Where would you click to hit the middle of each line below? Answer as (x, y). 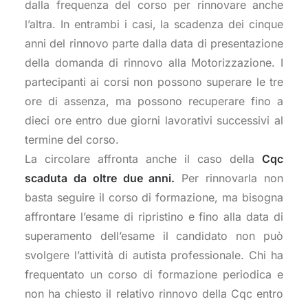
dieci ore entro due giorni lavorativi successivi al (154, 120)
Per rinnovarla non (229, 178)
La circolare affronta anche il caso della (143, 159)
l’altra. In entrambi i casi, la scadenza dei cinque (154, 24)
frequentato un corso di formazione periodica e (154, 274)
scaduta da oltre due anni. (100, 178)
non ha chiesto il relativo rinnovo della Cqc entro (154, 294)
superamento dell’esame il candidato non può (154, 236)
